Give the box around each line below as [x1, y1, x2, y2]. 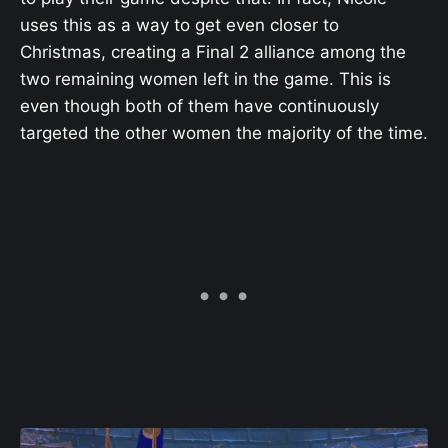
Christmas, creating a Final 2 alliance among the [20, 42, 406, 62]
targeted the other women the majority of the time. [20, 123, 428, 143]
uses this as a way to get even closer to [20, 15, 339, 35]
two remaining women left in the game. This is [20, 69, 391, 89]
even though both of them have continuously [20, 96, 379, 116]
